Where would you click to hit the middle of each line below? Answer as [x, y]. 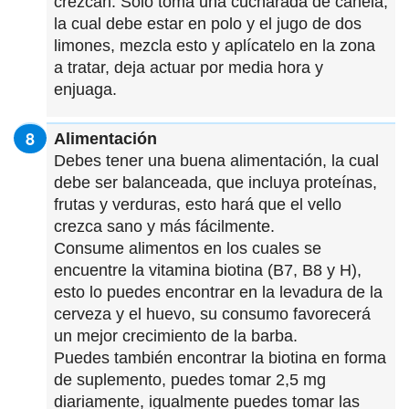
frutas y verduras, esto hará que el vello [198, 204]
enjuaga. [85, 89]
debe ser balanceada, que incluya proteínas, [215, 182]
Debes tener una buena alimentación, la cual [216, 160]
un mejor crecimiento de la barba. [176, 336]
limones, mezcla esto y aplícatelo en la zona [215, 45]
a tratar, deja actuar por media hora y [189, 67]
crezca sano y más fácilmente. [164, 226]
